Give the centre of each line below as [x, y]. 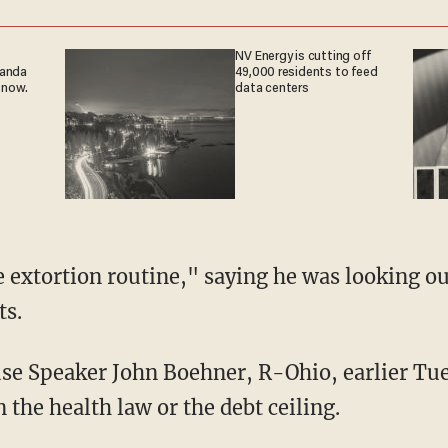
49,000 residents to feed [306, 72]
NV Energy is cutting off [303, 56]
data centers [272, 88]
